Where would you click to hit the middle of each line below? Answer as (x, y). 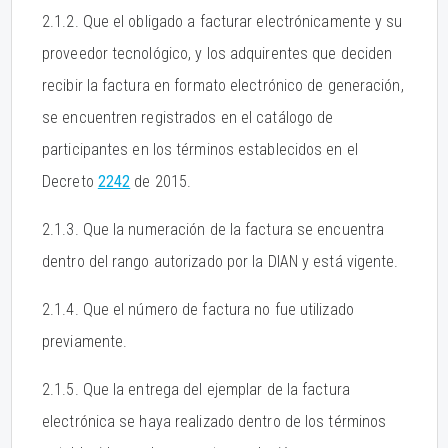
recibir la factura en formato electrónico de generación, (223, 85)
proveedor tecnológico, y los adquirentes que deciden (217, 53)
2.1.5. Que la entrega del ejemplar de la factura (196, 389)
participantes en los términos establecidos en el (200, 149)
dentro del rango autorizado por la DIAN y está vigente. (220, 261)
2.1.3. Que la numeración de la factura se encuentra (213, 229)
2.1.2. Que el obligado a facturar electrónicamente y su (222, 21)
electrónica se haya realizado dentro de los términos (214, 421)
